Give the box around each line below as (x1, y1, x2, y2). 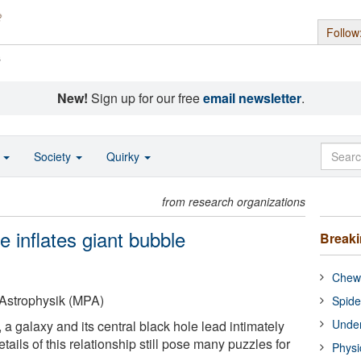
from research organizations (162, 193, 306, 210)
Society (34, 148, 74, 164)
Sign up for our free (87, 89, 203, 107)
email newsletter (202, 89, 301, 107)
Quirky (106, 148, 143, 164)
